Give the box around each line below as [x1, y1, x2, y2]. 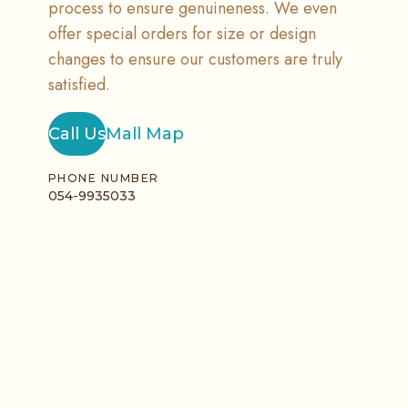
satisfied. [47, 73, 110, 97]
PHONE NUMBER [47, 171, 159, 185]
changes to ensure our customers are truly [47, 47, 342, 71]
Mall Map [105, 124, 184, 144]
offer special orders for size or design [47, 22, 316, 46]
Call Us [47, 124, 106, 144]
